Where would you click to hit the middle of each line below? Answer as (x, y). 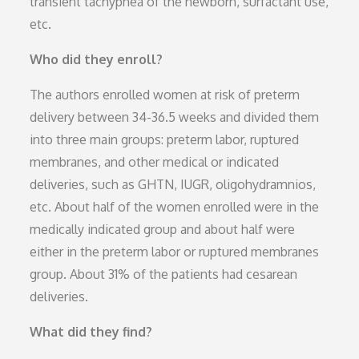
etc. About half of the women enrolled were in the (175, 206)
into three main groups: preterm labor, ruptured (165, 139)
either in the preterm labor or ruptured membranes (175, 251)
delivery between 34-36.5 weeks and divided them (175, 117)
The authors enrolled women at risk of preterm (165, 94)
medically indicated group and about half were (163, 229)
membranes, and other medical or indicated (155, 161)
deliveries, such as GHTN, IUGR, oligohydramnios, (173, 184)
